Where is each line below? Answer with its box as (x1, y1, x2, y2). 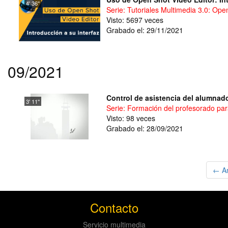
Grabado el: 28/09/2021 (106, 123, 183, 133)
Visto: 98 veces (106, 113, 155, 123)
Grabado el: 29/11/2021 (106, 25, 183, 35)
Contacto (90, 198, 138, 216)
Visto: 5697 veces (106, 15, 163, 25)
